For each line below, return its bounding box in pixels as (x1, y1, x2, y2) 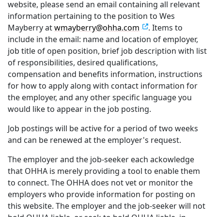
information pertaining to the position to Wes (8, 10, 175, 21)
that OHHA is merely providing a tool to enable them (8, 165, 200, 176)
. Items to (148, 22, 183, 33)
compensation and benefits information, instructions (8, 68, 202, 79)
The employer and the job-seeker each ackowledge (8, 154, 194, 165)
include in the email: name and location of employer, (8, 33, 198, 45)
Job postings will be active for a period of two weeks (8, 123, 198, 134)
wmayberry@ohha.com (54, 22, 139, 33)
